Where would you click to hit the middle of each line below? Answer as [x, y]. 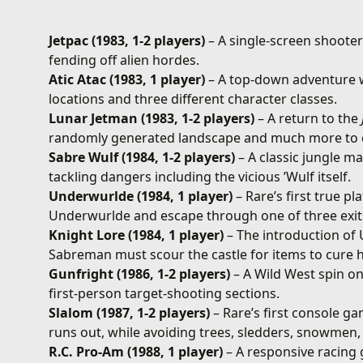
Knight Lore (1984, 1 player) [137, 235]
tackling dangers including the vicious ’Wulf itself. [200, 176]
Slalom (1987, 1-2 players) [130, 312]
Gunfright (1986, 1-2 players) [140, 273]
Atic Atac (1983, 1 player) [127, 79]
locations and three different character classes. [193, 98]
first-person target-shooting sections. [164, 293]
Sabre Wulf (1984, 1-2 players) [142, 157]
